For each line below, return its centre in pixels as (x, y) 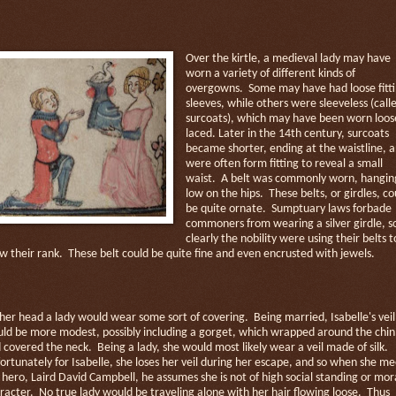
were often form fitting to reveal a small (284, 164)
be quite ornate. (225, 209)
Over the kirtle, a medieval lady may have (288, 58)
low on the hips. (224, 194)
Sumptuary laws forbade (331, 209)
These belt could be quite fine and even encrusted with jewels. (221, 254)
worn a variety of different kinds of (270, 73)
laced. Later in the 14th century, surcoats (287, 133)
